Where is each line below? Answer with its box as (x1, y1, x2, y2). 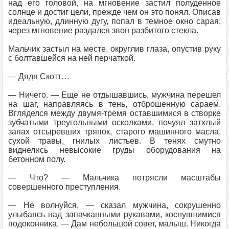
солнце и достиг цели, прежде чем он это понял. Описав (8, 8, 221, 16)
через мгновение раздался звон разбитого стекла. (8, 26, 198, 35)
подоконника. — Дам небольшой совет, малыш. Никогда (8, 219, 221, 228)
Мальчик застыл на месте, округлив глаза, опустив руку (8, 44, 221, 53)
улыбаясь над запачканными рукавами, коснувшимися (8, 210, 221, 219)
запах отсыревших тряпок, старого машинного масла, (8, 127, 221, 136)
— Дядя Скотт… (8, 72, 70, 81)
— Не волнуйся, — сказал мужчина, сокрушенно (8, 201, 221, 210)
